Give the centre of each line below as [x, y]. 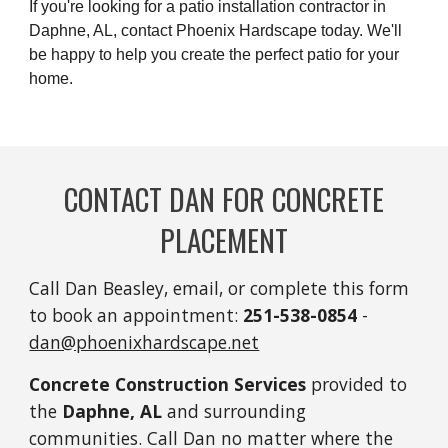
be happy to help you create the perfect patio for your [214, 54]
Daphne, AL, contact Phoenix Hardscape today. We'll [216, 30]
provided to [357, 384]
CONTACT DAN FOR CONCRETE [224, 198]
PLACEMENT [224, 239]
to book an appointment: [136, 315]
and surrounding [234, 411]
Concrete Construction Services [168, 384]
